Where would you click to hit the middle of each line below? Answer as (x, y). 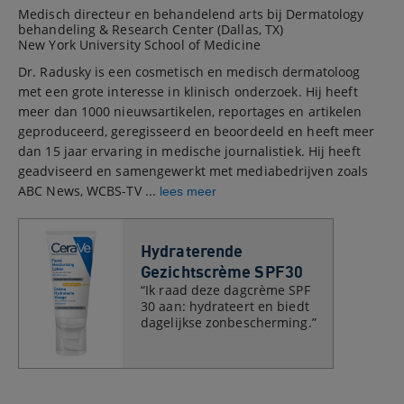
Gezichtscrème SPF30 (222, 272)
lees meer (188, 191)
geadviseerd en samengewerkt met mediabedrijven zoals (193, 171)
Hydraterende (192, 251)
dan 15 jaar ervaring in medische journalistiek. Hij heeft (189, 151)
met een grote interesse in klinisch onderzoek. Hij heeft (188, 92)
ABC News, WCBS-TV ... (89, 191)
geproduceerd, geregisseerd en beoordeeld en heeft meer (197, 131)
